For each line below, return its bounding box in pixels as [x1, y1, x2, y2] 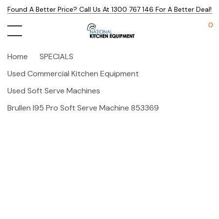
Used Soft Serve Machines [7, 86, 100, 96]
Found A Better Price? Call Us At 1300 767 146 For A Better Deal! [7, 5, 212, 14]
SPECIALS [40, 51, 73, 62]
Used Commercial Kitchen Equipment [7, 68, 139, 79]
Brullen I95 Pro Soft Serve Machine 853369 [7, 103, 159, 113]
